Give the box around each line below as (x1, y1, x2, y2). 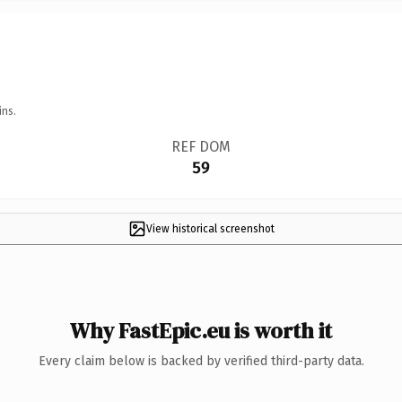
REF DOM (170, 137, 231, 155)
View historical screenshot (145, 222, 275, 235)
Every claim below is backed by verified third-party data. (38, 353, 364, 369)
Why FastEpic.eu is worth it (70, 315, 332, 345)
